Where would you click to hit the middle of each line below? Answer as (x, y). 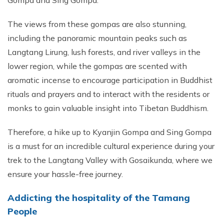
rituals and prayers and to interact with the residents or (108, 94)
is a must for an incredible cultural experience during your (111, 146)
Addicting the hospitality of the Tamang (99, 198)
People (23, 211)
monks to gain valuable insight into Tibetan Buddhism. (108, 108)
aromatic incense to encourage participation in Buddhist (110, 80)
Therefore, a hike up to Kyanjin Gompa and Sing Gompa (109, 132)
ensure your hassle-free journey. (65, 174)
